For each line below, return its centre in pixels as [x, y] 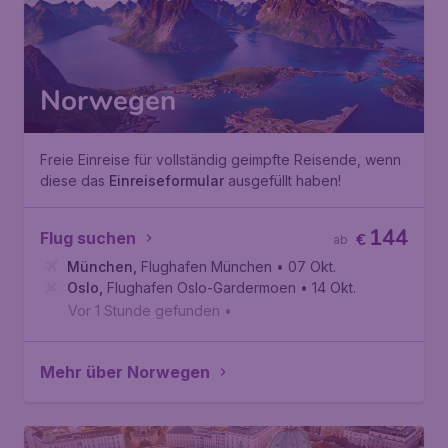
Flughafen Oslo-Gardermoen [201, 287]
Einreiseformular [166, 180]
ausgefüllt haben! [282, 180]
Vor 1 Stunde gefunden [144, 310]
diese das [74, 180]
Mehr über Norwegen [125, 372]
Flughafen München [206, 266]
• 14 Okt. [328, 287]
